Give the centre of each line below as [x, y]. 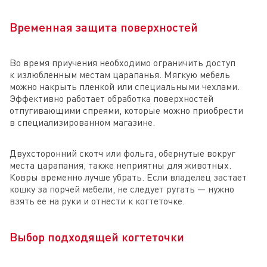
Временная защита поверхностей [104, 27]
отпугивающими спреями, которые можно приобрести [126, 111]
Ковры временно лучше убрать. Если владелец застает [128, 177]
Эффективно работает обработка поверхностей [111, 99]
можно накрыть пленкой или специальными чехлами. [125, 87]
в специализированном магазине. [82, 122]
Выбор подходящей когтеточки [97, 237]
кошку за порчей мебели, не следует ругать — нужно [122, 189]
